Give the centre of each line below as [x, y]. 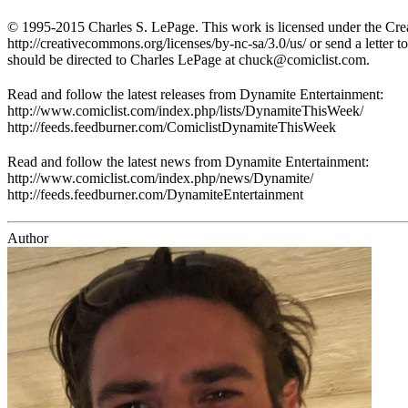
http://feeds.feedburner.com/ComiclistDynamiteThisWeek [172, 127]
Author [28, 238]
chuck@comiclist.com [302, 59]
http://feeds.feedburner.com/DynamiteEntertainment [155, 194]
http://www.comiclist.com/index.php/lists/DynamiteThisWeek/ [185, 110]
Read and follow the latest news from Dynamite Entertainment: [188, 161]
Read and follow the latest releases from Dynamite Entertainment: [195, 94]
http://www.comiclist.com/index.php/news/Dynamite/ [160, 178]
